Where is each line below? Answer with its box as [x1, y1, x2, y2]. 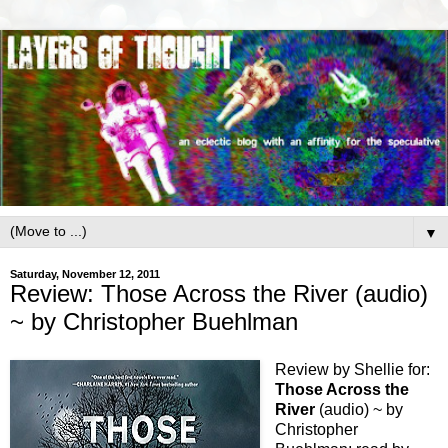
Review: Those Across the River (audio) [10, 279, 428, 307]
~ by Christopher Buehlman [10, 307, 298, 335]
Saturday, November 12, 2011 [10, 267, 160, 280]
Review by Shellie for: [275, 360, 430, 378]
